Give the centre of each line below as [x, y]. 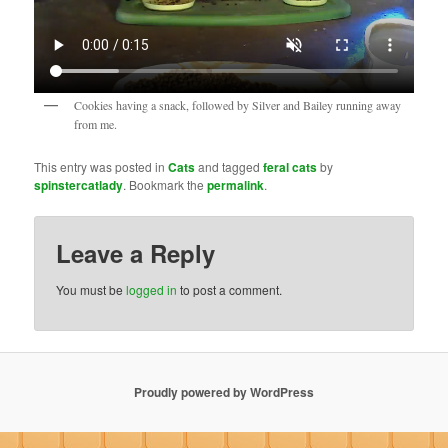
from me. [96, 123]
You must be [91, 289]
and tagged [229, 167]
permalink [236, 185]
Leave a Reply [136, 252]
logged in [152, 289]
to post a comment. [230, 289]
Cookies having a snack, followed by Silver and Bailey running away [238, 104]
